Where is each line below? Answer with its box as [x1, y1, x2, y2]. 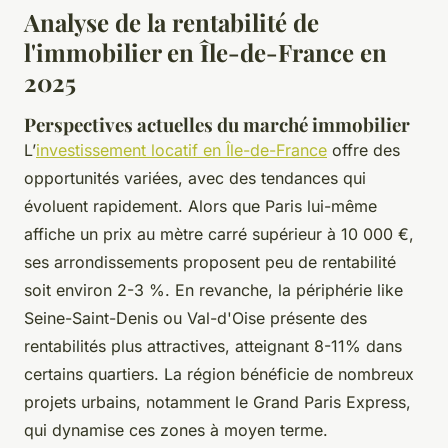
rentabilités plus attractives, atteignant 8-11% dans [24, 335, 402, 356]
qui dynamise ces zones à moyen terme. [24, 419, 328, 440]
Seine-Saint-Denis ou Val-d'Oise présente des [24, 307, 367, 328]
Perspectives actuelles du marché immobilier [24, 111, 410, 137]
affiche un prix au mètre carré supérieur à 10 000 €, [24, 223, 414, 244]
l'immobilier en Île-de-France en [24, 35, 387, 68]
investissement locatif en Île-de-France [36, 139, 327, 160]
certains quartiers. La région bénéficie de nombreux [24, 363, 414, 384]
